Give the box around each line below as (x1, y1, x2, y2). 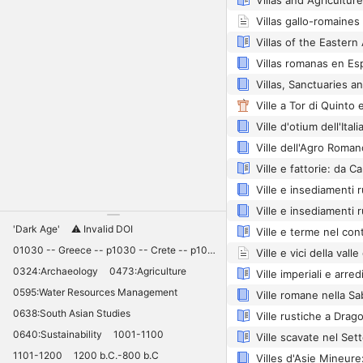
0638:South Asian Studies (13, 306, 130, 319)
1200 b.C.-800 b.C (74, 348, 159, 361)
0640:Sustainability (13, 327, 102, 340)
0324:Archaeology (13, 264, 98, 277)
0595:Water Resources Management (13, 285, 177, 298)
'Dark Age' (13, 222, 60, 235)
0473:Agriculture (109, 264, 186, 277)
